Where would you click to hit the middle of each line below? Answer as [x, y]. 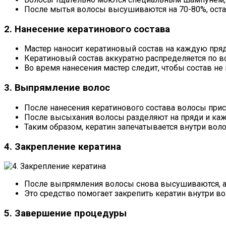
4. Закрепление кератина [63, 147]
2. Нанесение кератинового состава [87, 29]
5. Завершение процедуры [65, 213]
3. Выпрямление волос [57, 88]
